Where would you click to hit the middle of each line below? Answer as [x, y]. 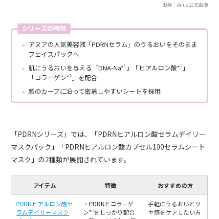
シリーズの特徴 [44, 28]
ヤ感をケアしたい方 [175, 212]
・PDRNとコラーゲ [109, 204]
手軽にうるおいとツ [175, 204]
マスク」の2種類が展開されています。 [71, 160]
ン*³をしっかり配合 [109, 212]
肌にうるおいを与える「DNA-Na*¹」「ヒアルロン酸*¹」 [109, 68]
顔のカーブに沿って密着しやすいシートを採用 [95, 91]
